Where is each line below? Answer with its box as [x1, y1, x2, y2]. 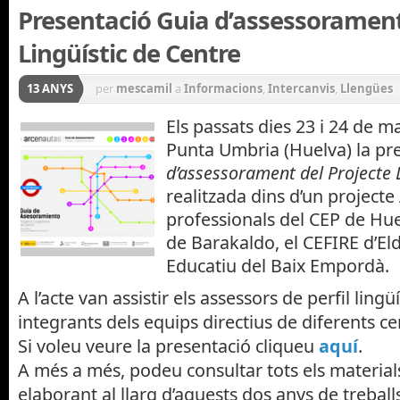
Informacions [184, 80, 262, 97]
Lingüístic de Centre [18, 37, 240, 71]
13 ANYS [27, 80, 73, 97]
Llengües [340, 80, 393, 97]
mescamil [116, 80, 172, 97]
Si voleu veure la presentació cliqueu [18, 334, 319, 359]
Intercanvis [268, 80, 335, 97]
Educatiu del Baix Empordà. [166, 253, 389, 278]
